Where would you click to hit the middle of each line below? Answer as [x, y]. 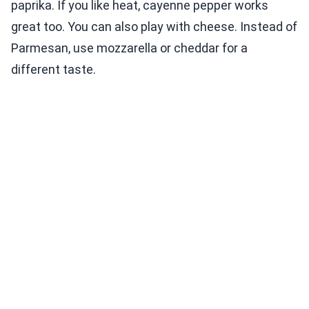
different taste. [53, 70]
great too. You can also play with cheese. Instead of [154, 27]
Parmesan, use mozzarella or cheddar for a [129, 48]
